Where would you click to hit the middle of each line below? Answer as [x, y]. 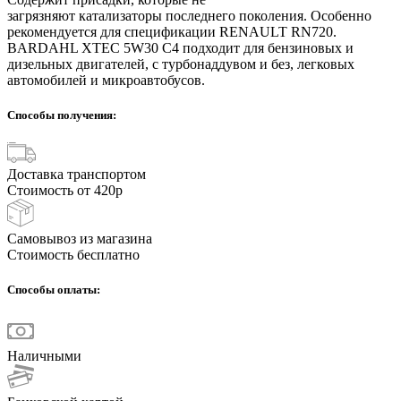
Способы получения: [62, 115]
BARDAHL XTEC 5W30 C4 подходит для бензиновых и [180, 47]
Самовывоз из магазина [80, 239]
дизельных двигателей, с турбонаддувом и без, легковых [181, 64]
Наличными [44, 355]
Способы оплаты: [54, 290]
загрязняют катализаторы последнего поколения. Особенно [189, 15]
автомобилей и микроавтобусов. [106, 80]
